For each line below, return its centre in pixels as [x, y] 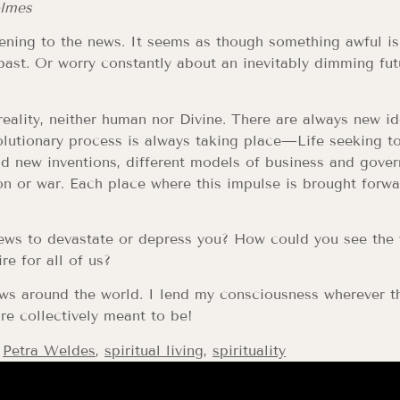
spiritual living [154, 350]
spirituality [249, 350]
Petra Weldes [49, 350]
